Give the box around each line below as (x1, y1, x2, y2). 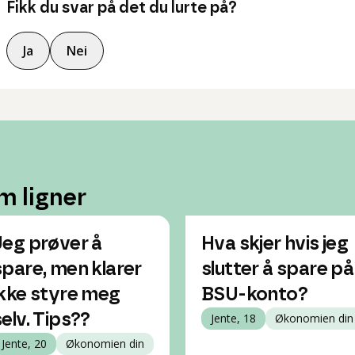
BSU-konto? (201, 285, 307, 304)
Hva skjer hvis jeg (201, 235, 349, 254)
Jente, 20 (2, 336, 47, 351)
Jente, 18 (211, 311, 256, 326)
